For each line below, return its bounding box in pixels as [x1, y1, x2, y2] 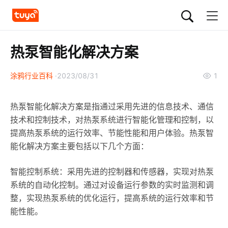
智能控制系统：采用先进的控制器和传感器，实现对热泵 [10, 166, 214, 177]
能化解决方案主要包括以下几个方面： [10, 141, 149, 151]
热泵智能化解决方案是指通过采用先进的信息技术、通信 [10, 101, 214, 111]
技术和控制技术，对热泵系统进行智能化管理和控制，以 [10, 115, 214, 125]
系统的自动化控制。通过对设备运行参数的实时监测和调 [10, 180, 214, 190]
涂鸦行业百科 [10, 71, 53, 80]
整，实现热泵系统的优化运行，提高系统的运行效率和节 [10, 193, 214, 203]
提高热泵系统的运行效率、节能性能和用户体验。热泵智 [10, 128, 214, 138]
